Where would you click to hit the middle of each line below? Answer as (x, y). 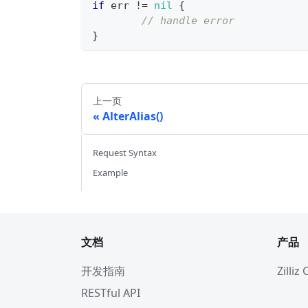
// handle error (188, 21)
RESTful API (111, 293)
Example (110, 173)
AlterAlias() (133, 117)
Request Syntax (125, 153)
